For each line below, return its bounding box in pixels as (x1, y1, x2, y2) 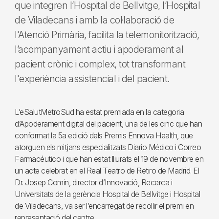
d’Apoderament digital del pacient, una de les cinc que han (15, 119, 202, 129)
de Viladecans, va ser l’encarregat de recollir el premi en (15, 201, 194, 211)
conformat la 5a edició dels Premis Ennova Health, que (15, 131, 193, 140)
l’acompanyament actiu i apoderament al (15, 44, 183, 55)
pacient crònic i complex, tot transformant (15, 58, 185, 70)
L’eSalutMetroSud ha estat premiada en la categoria (15, 107, 184, 117)
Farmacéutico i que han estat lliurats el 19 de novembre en (15, 154, 203, 164)
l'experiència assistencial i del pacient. (15, 73, 170, 85)
